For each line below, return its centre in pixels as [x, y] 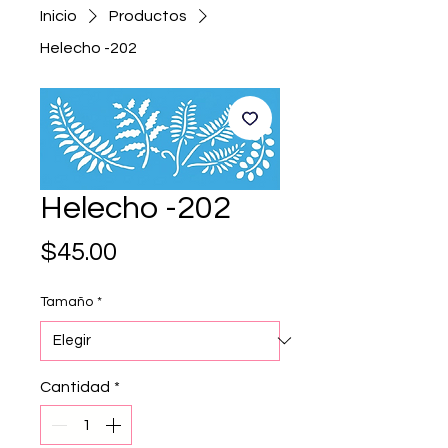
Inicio [58, 15]
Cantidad [75, 386]
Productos [148, 15]
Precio [154, 250]
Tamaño [66, 301]
